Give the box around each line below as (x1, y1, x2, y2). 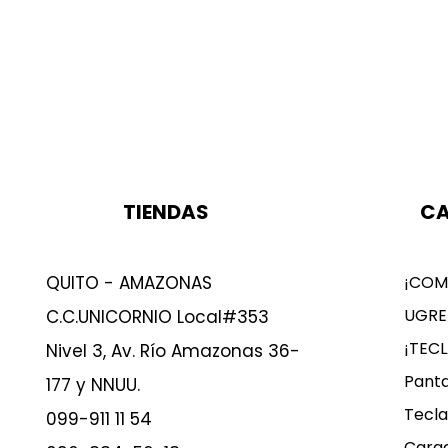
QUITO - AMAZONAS (45, 271, 212, 295)
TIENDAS (122, 198, 209, 226)
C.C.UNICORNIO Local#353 (45, 305, 269, 329)
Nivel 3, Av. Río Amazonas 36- (45, 339, 300, 363)
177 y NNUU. (45, 373, 140, 397)
